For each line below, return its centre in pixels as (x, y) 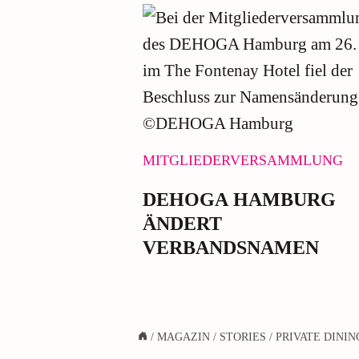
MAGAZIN (184, 337)
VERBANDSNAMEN (231, 247)
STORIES (243, 337)
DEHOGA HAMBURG (240, 199)
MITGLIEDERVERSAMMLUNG (243, 160)
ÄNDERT (183, 223)
